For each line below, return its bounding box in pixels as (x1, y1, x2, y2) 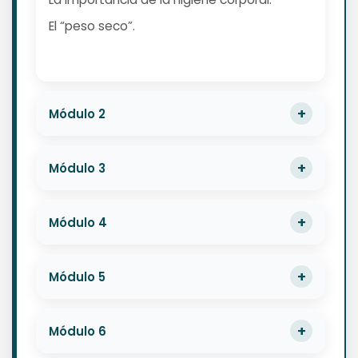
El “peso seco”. (49, 18, 135, 35)
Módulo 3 (49, 159, 105, 177)
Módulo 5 (49, 268, 105, 285)
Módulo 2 (49, 105, 105, 122)
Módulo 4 (49, 213, 107, 231)
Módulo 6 (49, 322, 106, 340)
